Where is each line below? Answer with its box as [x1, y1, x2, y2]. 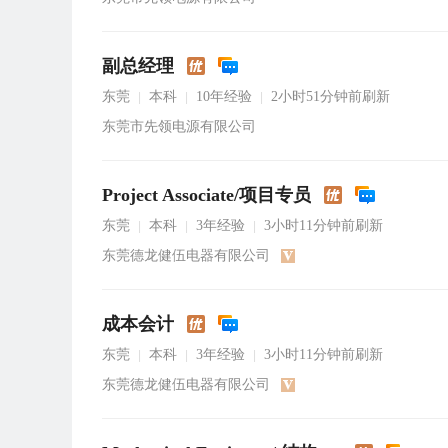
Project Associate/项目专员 [102, 185, 311, 205]
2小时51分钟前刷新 [271, 89, 390, 104]
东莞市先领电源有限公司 [102, 119, 256, 134]
